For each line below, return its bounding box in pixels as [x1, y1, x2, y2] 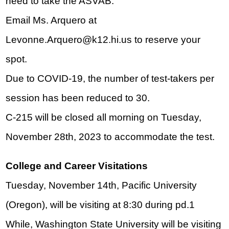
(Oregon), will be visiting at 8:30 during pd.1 [6, 199, 195, 211]
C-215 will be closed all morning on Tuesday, [6, 112, 202, 123]
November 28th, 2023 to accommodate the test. [6, 131, 215, 143]
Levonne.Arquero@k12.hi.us [6, 34, 132, 45]
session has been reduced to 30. [6, 93, 150, 104]
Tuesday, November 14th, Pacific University [6, 180, 197, 191]
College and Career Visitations [6, 161, 148, 172]
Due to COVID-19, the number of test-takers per [6, 73, 215, 84]
